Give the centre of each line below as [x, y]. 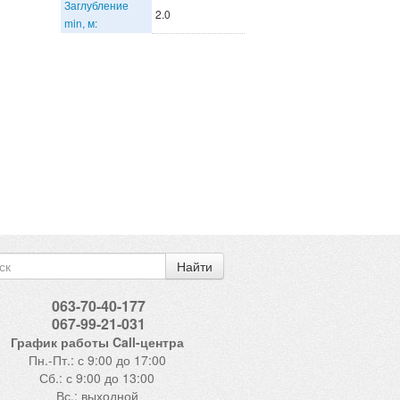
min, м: [81, 23]
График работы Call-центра [97, 342]
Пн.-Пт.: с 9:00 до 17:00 [97, 360]
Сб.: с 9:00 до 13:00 [97, 378]
